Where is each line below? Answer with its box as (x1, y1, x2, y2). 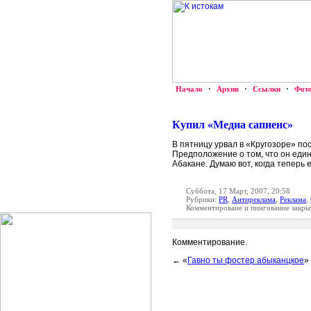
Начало (176, 85, 203, 93)
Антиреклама (232, 195, 276, 203)
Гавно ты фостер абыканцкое (187, 255, 304, 265)
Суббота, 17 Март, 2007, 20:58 (186, 187, 290, 195)
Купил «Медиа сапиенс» (172, 119, 293, 131)
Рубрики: (186, 195, 219, 203)
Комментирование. (172, 237, 247, 247)
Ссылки (253, 85, 280, 93)
